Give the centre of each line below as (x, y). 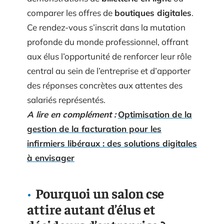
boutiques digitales (153, 13)
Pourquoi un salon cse (100, 193)
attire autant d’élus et (91, 209)
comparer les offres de (71, 13)
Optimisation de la (155, 114)
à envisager (51, 158)
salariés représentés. (66, 100)
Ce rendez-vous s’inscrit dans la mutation (106, 27)
